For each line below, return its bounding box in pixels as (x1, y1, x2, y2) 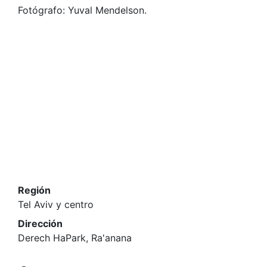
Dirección (18, 218, 63, 229)
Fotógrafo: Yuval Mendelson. (18, 4, 147, 16)
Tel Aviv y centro (18, 198, 94, 210)
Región (18, 184, 51, 196)
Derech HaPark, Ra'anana (18, 232, 132, 244)
